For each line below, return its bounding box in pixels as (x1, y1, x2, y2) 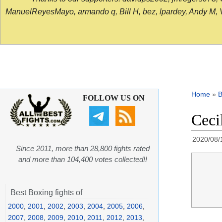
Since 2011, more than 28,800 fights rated (16, 144, 150, 153)
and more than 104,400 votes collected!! (18, 155, 147, 164)
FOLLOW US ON (82, 94, 145, 103)
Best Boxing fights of (10, 188, 82, 197)
